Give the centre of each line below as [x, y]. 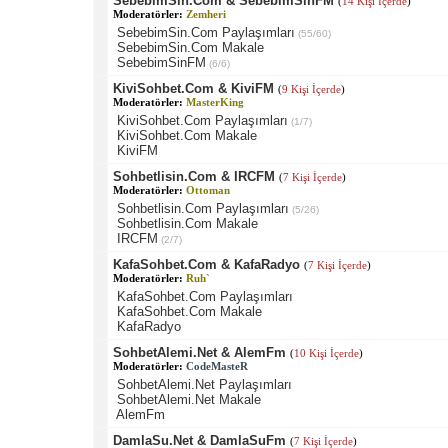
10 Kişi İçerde [326, 352]
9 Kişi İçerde [311, 88]
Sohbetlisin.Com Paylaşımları [202, 208]
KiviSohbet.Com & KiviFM [193, 88]
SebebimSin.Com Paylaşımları [205, 32]
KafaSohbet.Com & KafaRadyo [206, 264]
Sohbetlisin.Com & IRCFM [193, 176]
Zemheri [205, 13]
